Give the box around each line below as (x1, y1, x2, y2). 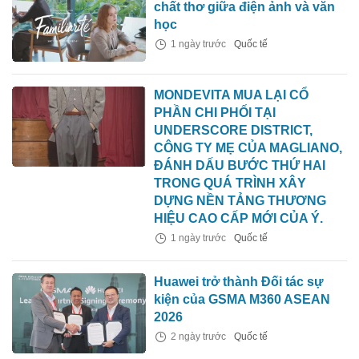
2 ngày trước (168, 330, 227, 342)
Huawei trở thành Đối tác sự (154, 274, 325, 288)
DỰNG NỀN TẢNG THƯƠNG (154, 193, 327, 208)
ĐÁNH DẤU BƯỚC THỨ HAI (154, 158, 326, 172)
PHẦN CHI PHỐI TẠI (154, 105, 276, 119)
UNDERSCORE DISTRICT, (154, 123, 313, 137)
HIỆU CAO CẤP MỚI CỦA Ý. (154, 211, 324, 225)
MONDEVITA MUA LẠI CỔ (154, 87, 309, 102)
